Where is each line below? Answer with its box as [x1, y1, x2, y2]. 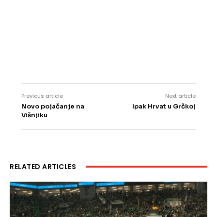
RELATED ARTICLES [10, 161, 76, 171]
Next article [165, 92, 196, 100]
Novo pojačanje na [21, 102, 84, 110]
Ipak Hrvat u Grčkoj [132, 102, 196, 110]
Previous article [21, 92, 63, 100]
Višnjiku [21, 110, 47, 119]
